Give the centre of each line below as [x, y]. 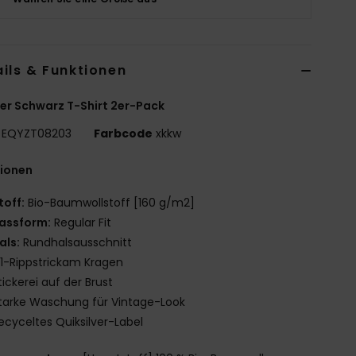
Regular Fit [81, 222]
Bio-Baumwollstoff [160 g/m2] [110, 202]
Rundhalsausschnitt [76, 242]
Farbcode [124, 133]
